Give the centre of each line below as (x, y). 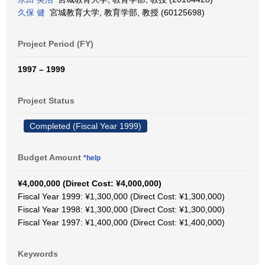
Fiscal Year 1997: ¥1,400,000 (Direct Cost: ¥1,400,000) (121, 222)
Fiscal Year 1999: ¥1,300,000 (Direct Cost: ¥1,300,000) (121, 196)
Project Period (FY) (56, 44)
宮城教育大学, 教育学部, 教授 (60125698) (125, 12)
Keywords (38, 254)
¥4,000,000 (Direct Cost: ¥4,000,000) (90, 183)
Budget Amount (51, 157)
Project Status (46, 101)
